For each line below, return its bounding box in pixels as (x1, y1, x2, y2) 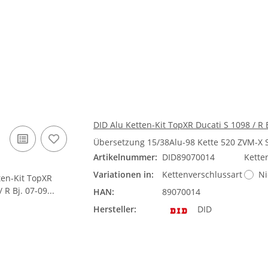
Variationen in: (93, 169, 154, 180)
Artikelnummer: (93, 151, 157, 163)
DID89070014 (162, 151, 215, 163)
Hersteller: (93, 203, 136, 215)
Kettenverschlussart (162, 169, 242, 180)
